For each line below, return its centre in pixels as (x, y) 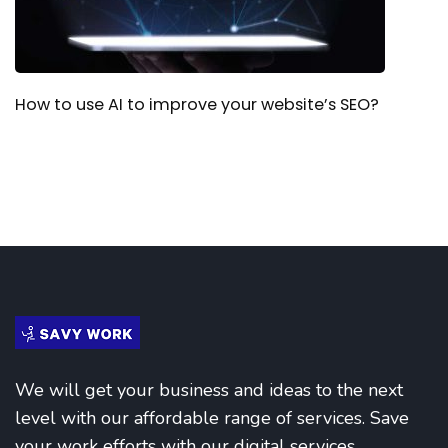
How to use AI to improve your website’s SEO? (197, 105)
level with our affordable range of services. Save (212, 418)
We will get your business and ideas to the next (209, 390)
